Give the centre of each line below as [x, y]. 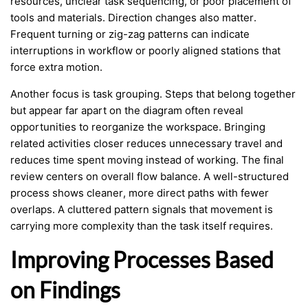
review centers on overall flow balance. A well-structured [150, 176]
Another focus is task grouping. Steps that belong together [153, 94]
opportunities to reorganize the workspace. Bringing [138, 127]
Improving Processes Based [142, 260]
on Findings [65, 290]
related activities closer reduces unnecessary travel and [146, 143]
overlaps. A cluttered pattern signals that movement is [142, 209]
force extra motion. [56, 67]
